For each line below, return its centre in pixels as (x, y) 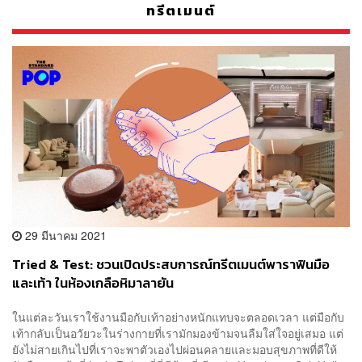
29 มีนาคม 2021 (64, 236)
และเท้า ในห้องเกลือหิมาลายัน (93, 284)
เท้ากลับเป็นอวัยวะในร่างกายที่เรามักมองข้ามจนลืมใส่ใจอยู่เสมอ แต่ (178, 333)
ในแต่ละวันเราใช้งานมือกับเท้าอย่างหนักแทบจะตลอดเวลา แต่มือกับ (178, 316)
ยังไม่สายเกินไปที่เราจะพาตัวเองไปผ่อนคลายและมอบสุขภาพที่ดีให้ (175, 349)
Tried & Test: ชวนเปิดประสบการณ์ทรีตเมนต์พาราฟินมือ (171, 265)
